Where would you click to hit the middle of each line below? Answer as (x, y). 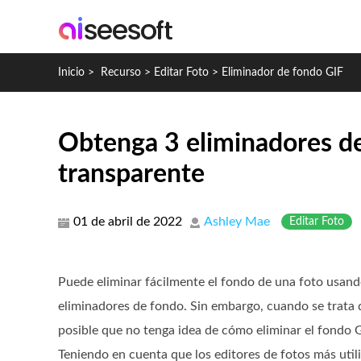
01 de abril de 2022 (128, 222)
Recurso (121, 73)
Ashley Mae (237, 222)
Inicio (71, 73)
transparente (131, 174)
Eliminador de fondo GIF (282, 73)
